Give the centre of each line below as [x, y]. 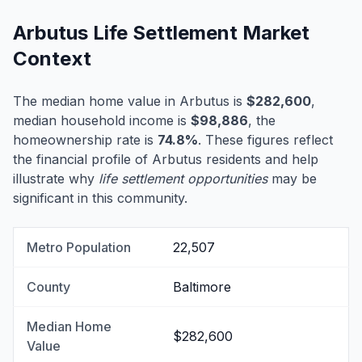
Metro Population [79, 248]
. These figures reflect [265, 140]
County [48, 287]
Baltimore [202, 287]
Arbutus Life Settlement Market [161, 33]
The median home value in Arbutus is [130, 101]
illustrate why [56, 179]
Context [52, 59]
